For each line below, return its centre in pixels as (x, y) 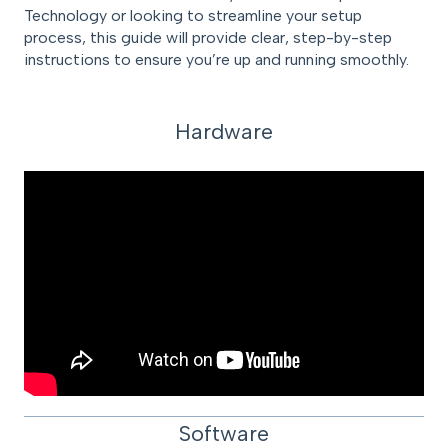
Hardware (224, 132)
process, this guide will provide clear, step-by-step (208, 38)
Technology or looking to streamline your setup (193, 16)
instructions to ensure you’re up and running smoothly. (216, 60)
